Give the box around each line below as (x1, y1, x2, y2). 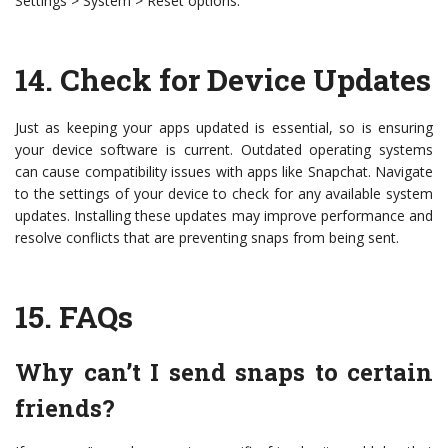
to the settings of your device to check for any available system (15, 184, 433, 204)
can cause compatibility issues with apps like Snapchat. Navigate (15, 162, 433, 182)
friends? (15, 392, 115, 425)
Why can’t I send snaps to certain (15, 356, 433, 389)
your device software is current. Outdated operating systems (15, 140, 433, 160)
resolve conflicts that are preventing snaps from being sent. (15, 228, 399, 248)
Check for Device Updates (60, 60, 431, 100)
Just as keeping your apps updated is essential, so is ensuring (15, 118, 433, 138)
